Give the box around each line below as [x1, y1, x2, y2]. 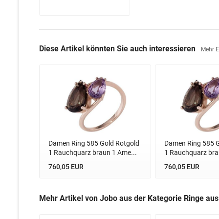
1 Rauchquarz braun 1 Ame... [48, 148, 137, 156]
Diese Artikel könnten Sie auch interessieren [39, 44, 197, 53]
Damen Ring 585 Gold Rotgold [48, 139, 139, 147]
